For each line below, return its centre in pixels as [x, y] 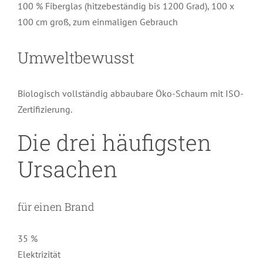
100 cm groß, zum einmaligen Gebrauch [97, 22]
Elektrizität [39, 254]
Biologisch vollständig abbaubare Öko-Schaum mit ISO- [130, 93]
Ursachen [67, 168]
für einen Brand [56, 206]
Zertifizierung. [45, 109]
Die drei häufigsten [114, 142]
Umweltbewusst [76, 58]
